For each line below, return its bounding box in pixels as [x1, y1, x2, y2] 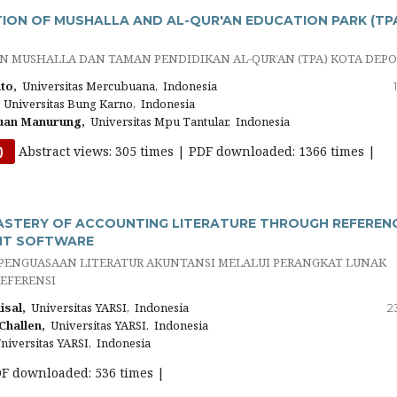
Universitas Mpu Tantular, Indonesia [85, 113, 290, 130]
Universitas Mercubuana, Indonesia [17, 78, 217, 95]
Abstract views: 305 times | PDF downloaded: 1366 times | [15, 143, 377, 160]
